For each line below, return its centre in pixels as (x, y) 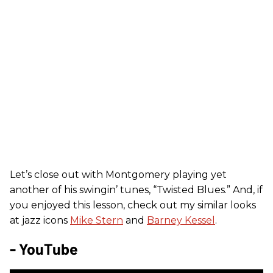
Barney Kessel (181, 220)
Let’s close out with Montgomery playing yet (118, 175)
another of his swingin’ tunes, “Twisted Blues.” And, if (136, 190)
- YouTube (44, 249)
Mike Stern (97, 220)
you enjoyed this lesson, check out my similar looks (133, 205)
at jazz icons (40, 220)
